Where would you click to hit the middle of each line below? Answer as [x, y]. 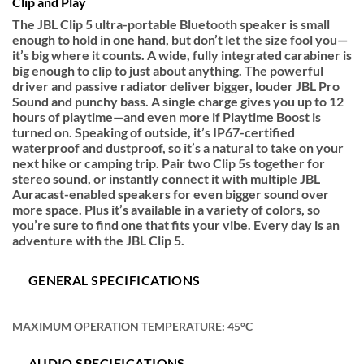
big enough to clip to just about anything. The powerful [168, 71]
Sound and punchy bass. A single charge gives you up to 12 [178, 102]
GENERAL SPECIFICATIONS [114, 280]
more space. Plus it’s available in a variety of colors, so [166, 210]
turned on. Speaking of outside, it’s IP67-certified [154, 132]
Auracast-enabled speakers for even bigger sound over [171, 194]
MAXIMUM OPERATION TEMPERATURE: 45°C [132, 326]
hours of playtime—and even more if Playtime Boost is [167, 117]
